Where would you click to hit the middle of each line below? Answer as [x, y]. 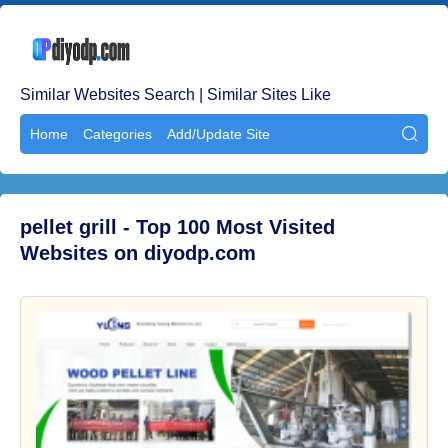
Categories [117, 134]
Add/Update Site [218, 134]
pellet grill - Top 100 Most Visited [177, 227]
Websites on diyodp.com [138, 253]
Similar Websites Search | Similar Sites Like [175, 94]
